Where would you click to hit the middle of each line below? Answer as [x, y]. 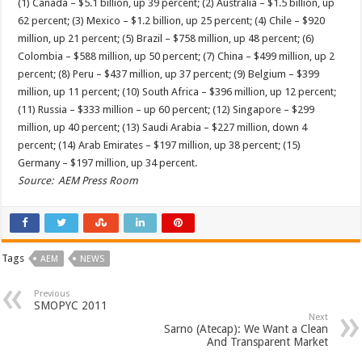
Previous [53, 294]
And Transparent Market [267, 342]
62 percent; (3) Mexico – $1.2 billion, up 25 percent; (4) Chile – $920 [172, 21]
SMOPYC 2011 [71, 306]
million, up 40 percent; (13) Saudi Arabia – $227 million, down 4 [163, 128]
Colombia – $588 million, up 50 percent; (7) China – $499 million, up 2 [177, 57]
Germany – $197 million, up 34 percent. [108, 163]
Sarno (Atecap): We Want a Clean [246, 329]
